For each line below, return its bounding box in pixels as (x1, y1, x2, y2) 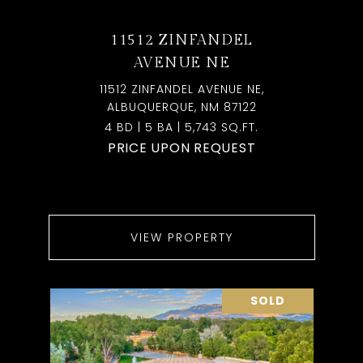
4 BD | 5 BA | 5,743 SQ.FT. (105, 119, 258, 135)
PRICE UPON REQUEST (107, 139, 256, 157)
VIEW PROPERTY (130, 229, 233, 246)
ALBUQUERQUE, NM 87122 (106, 99, 257, 115)
